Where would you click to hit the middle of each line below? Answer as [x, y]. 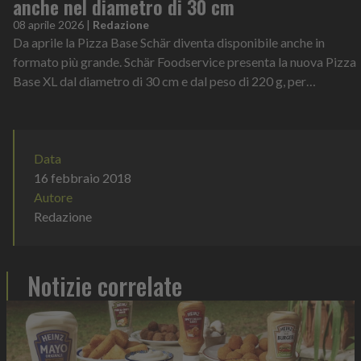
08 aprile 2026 [48, 24]
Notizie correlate [105, 285]
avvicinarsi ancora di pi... [79, 100]
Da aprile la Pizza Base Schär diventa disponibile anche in [169, 42]
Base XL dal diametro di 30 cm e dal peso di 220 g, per [160, 81]
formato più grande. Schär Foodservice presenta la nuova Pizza [185, 61]
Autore [53, 197]
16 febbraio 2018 [83, 177]
